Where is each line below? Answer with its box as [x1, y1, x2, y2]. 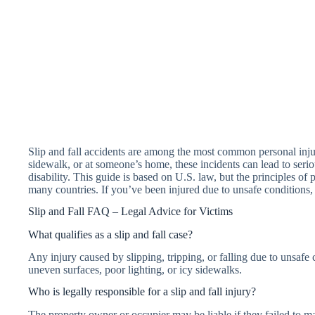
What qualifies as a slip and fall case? [28, 228, 193, 240]
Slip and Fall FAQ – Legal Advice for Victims [28, 205, 233, 217]
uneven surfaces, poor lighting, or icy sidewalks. [28, 264, 242, 276]
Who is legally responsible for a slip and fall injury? [28, 285, 256, 298]
